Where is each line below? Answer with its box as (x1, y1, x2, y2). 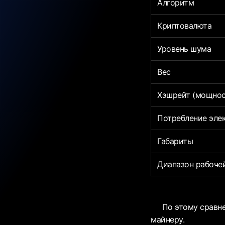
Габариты (157, 136, 193, 147)
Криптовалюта (157, 21, 212, 31)
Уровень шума (157, 44, 211, 54)
